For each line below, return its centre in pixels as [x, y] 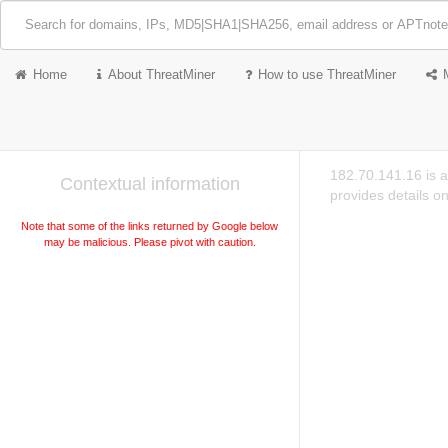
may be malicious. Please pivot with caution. [149, 242]
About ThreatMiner [161, 75]
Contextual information [149, 184]
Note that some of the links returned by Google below [149, 226]
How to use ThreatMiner [327, 75]
